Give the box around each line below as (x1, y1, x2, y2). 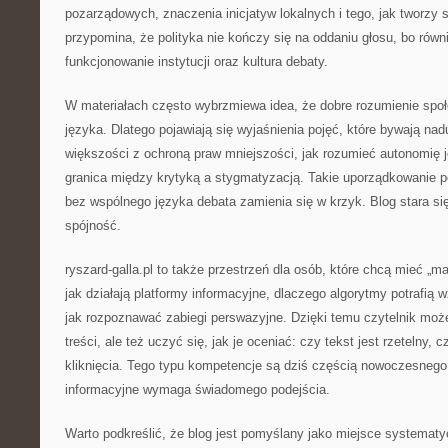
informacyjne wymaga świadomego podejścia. (65, 382, 330, 397)
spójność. (65, 218, 121, 233)
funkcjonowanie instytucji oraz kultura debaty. (65, 54, 328, 69)
